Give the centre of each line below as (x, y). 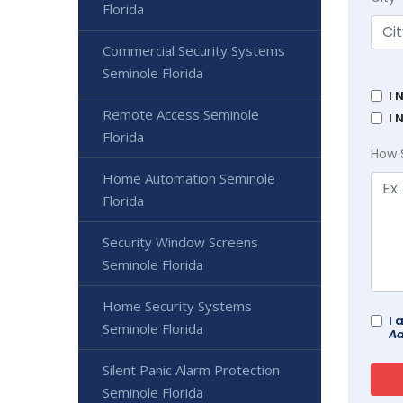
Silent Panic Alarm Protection (191, 369)
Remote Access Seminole (181, 114)
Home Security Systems (177, 305)
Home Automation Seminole (189, 178)
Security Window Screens (180, 242)
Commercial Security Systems (194, 50)
